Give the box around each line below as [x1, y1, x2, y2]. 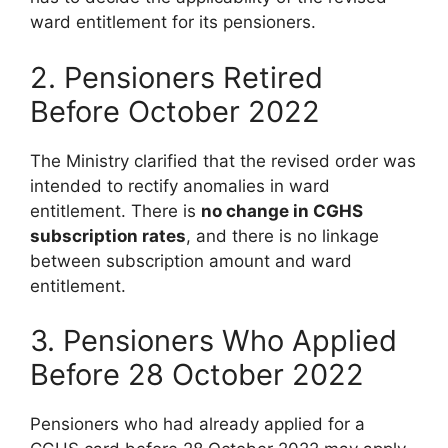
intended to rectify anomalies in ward [30, 175, 330, 196]
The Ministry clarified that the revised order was [30, 150, 416, 171]
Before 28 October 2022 [30, 357, 364, 392]
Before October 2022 [30, 93, 320, 129]
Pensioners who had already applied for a [30, 414, 365, 434]
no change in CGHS [201, 200, 363, 221]
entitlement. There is [30, 200, 201, 221]
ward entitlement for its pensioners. [30, 12, 316, 32]
